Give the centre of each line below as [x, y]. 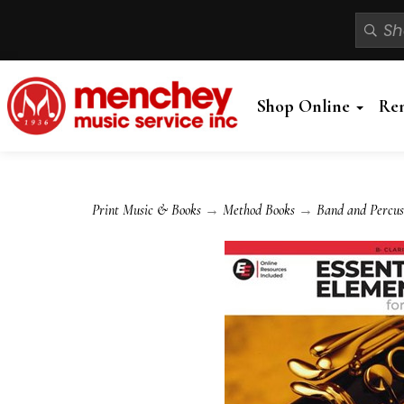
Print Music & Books [147, 211]
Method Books [259, 211]
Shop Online [305, 106]
